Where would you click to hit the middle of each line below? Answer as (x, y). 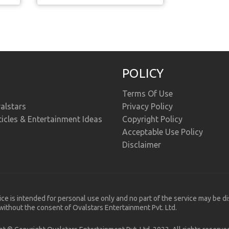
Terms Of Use (147, 94)
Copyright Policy (152, 119)
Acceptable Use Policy (162, 132)
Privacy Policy (147, 107)
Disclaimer (141, 145)
